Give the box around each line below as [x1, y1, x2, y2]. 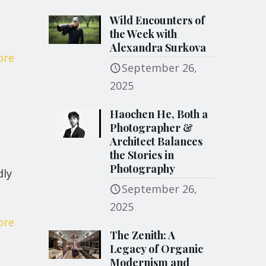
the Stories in [110, 148, 175, 162]
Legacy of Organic [110, 242, 204, 256]
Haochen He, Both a [110, 107, 208, 121]
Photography [110, 161, 176, 176]
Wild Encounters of [110, 13, 205, 27]
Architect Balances [110, 134, 203, 148]
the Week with [110, 27, 178, 41]
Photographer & [110, 121, 194, 135]
